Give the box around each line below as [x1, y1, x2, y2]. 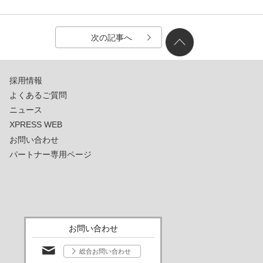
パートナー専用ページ [9, 150, 92, 160]
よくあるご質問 [9, 90, 67, 100]
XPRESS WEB [9, 120, 62, 130]
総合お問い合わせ [79, 248, 131, 255]
